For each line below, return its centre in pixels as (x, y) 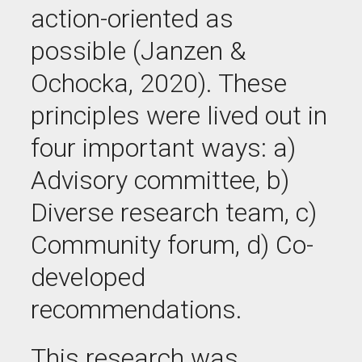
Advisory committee (143, 180)
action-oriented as (132, 19)
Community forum (133, 245)
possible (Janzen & (138, 51)
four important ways (146, 148)
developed (88, 277)
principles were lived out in (179, 116)
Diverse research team (158, 213)
